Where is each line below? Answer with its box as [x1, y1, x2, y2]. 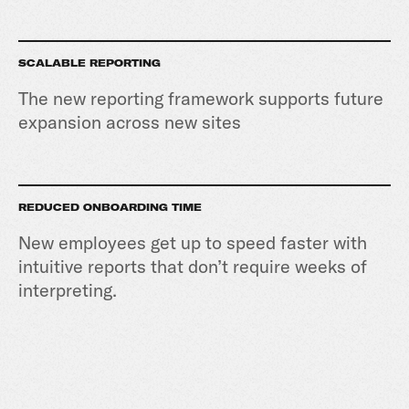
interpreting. [18, 278, 117, 301]
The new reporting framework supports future [18, 87, 383, 110]
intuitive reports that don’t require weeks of [18, 255, 367, 278]
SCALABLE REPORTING [18, 58, 164, 69]
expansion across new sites [18, 110, 241, 133]
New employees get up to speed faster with [18, 231, 367, 254]
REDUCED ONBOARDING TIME [18, 202, 202, 214]
